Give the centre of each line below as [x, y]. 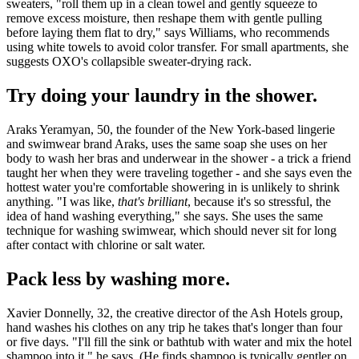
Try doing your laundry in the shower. [162, 95]
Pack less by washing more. [118, 278]
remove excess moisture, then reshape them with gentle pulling [164, 18]
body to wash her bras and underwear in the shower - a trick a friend [179, 158]
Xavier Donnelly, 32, [60, 313]
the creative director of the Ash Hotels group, [230, 313]
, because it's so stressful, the [259, 201]
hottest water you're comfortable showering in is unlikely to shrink [173, 187]
